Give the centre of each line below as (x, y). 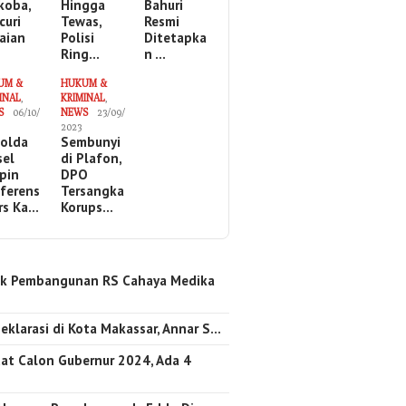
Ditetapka (176, 38)
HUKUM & (83, 83)
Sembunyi (90, 142)
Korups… (87, 207)
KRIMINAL (82, 97)
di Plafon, (91, 158)
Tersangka (92, 191)
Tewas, (81, 21)
